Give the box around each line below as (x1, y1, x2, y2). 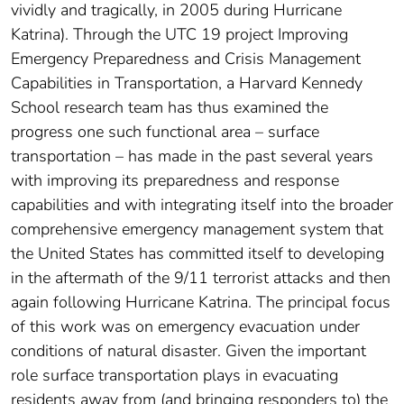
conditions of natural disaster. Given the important (11, 340, 366, 363)
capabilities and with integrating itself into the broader (11, 194, 393, 216)
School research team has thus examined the (11, 96, 328, 119)
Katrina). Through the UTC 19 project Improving (11, 23, 348, 46)
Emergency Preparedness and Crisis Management (11, 48, 361, 70)
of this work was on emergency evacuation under (11, 316, 360, 338)
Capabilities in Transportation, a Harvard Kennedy (11, 72, 363, 95)
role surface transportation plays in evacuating (11, 364, 338, 387)
